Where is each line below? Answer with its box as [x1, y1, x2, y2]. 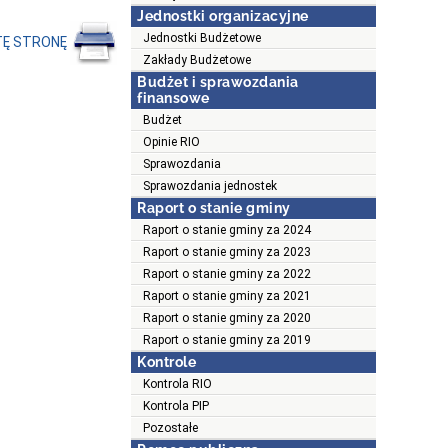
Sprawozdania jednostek [143, 179, 277, 194]
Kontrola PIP [143, 399, 209, 414]
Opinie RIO [143, 135, 200, 150]
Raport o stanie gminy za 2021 [143, 289, 311, 304]
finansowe [137, 90, 210, 107]
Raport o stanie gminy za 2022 [143, 267, 311, 282]
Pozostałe [143, 421, 198, 436]
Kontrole [137, 354, 196, 371]
